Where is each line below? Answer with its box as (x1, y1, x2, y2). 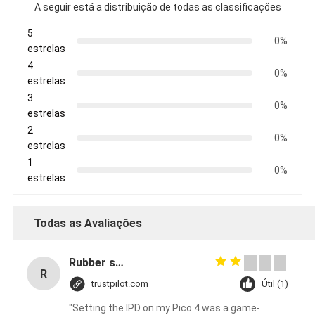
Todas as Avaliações (33, 217, 142, 231)
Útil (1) (262, 278, 289, 290)
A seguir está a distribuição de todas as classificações (34, 1, 281, 13)
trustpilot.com (91, 278, 148, 290)
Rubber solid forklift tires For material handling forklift (115, 256, 124, 270)
